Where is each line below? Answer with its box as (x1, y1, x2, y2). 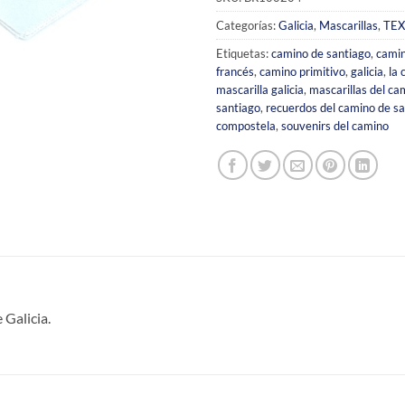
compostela (216, 118, 276, 133)
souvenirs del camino (281, 118, 389, 133)
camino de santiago (271, 45, 371, 61)
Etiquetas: (216, 45, 271, 61)
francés (216, 63, 254, 79)
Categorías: (216, 17, 278, 33)
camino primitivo (259, 63, 345, 79)
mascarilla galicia (216, 81, 304, 97)
